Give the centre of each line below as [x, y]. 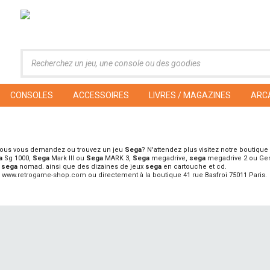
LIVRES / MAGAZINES [190, 95]
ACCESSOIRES [101, 95]
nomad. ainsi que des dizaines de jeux [81, 167]
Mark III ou [68, 158]
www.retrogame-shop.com [44, 175]
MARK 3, [118, 158]
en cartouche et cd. [194, 167]
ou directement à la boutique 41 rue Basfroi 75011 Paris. [177, 175]
